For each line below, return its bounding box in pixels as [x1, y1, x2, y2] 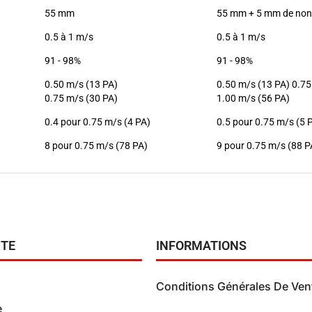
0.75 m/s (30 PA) [45, 92, 118, 104]
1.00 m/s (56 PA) [217, 92, 290, 104]
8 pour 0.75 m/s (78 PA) [45, 139, 148, 151]
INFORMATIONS [156, 237, 247, 253]
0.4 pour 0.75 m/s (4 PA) [45, 116, 150, 127]
